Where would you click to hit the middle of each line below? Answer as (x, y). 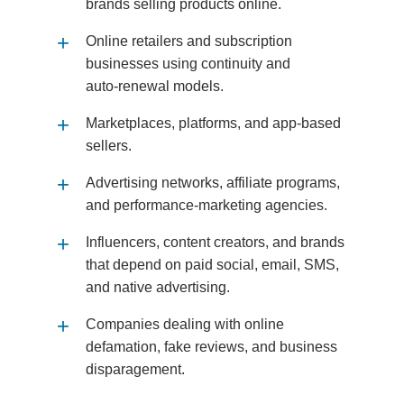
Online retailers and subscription (188, 41)
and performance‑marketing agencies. (206, 205)
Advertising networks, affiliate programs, (212, 183)
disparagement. (135, 369)
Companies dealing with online (184, 324)
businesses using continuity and (188, 64)
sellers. (108, 146)
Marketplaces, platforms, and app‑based (213, 123)
